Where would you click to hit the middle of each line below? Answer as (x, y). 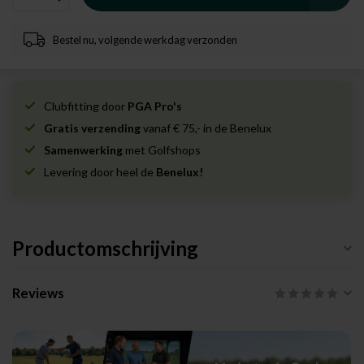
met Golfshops (162, 149)
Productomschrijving (105, 248)
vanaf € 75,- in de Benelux (206, 128)
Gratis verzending (92, 128)
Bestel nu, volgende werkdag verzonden (145, 40)
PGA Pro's (155, 106)
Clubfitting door (86, 106)
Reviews (38, 292)
